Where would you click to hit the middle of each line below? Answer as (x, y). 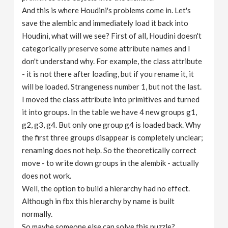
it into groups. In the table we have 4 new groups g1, (110, 112)
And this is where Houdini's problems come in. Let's (107, 10)
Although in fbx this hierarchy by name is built (98, 201)
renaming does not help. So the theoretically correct (109, 150)
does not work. (47, 176)
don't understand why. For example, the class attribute (112, 61)
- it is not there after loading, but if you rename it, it (108, 74)
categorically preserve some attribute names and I (106, 49)
